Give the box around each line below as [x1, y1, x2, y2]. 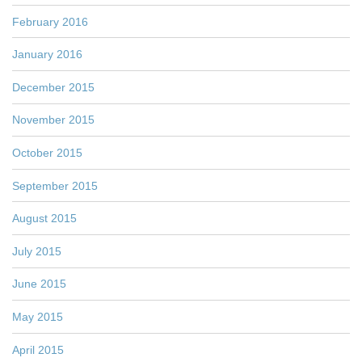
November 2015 [12, 113, 95, 127]
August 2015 [12, 212, 77, 225]
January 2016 [12, 48, 82, 61]
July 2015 [12, 244, 61, 258]
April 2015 [12, 343, 64, 356]
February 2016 [12, 15, 88, 28]
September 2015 [12, 179, 98, 192]
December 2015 [12, 80, 95, 94]
